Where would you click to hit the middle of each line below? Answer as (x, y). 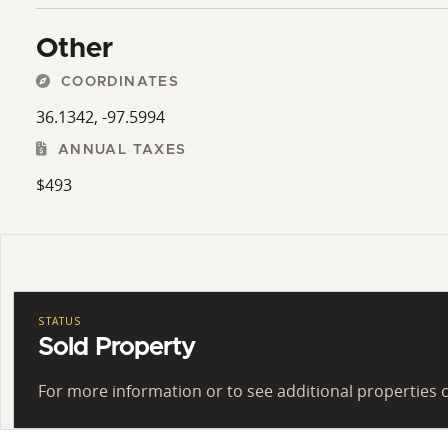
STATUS (60, 320)
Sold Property (116, 347)
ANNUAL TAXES (119, 149)
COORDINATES (117, 81)
